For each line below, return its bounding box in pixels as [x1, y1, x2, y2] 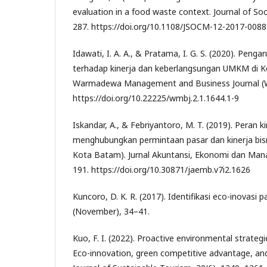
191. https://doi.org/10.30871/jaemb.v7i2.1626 [73, 163, 250, 175]
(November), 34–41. [73, 205, 150, 217]
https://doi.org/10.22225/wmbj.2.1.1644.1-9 [73, 92, 239, 104]
